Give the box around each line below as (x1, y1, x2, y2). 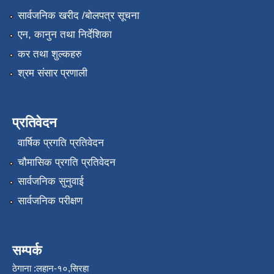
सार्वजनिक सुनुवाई (17, 176, 84, 188)
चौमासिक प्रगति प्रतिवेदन (17, 156, 116, 168)
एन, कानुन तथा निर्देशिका (17, 29, 112, 41)
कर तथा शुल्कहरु (17, 48, 82, 60)
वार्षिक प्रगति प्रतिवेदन (17, 137, 104, 149)
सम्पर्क (12, 242, 42, 258)
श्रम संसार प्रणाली (17, 67, 87, 80)
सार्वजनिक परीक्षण (17, 194, 83, 207)
